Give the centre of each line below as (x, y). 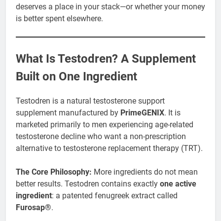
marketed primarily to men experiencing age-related (105, 124)
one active (178, 184)
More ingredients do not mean (145, 172)
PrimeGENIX (142, 112)
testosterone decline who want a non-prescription (101, 136)
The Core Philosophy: (54, 172)
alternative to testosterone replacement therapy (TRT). (109, 148)
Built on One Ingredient (76, 76)
